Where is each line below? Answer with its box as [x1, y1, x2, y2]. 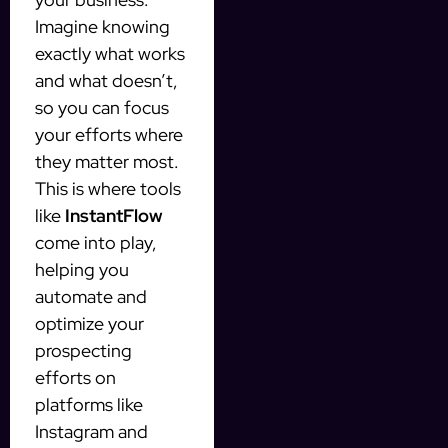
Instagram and [35, 420, 148, 444]
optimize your [35, 312, 144, 336]
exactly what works [35, 42, 185, 66]
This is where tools [35, 177, 181, 201]
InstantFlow [65, 204, 163, 228]
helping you [35, 258, 129, 282]
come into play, [35, 231, 157, 255]
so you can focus [35, 96, 169, 120]
